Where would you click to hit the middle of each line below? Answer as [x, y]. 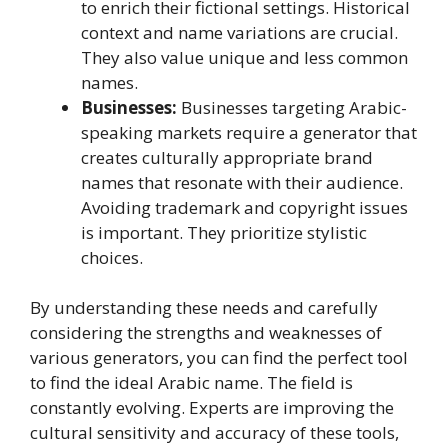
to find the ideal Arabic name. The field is [191, 383]
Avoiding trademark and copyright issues [244, 207]
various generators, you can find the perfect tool [219, 358]
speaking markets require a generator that [249, 132]
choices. [112, 257]
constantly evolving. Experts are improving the [212, 408]
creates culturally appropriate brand [227, 157]
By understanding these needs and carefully [204, 308]
